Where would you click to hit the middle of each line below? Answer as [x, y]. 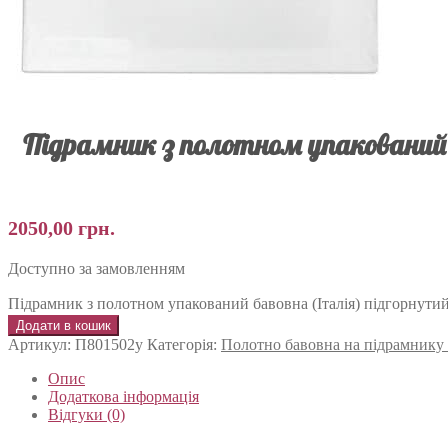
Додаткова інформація [123, 396]
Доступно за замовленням [96, 268]
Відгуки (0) [86, 414]
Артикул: [41, 344]
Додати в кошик [63, 325]
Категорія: [184, 344]
